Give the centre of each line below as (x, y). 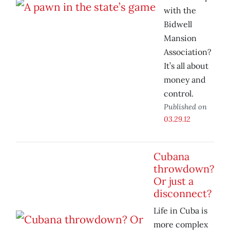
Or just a (174, 181)
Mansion (180, 38)
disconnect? (183, 194)
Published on (185, 107)
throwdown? (184, 169)
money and (185, 80)
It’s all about (186, 66)
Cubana (171, 157)
